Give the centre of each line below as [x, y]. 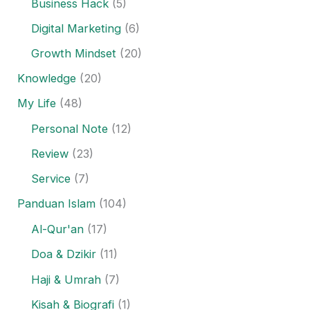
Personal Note [70, 129]
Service [51, 179]
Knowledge [47, 78]
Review [50, 154]
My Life [37, 103]
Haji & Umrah [66, 279]
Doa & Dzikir [64, 254]
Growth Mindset [74, 53]
